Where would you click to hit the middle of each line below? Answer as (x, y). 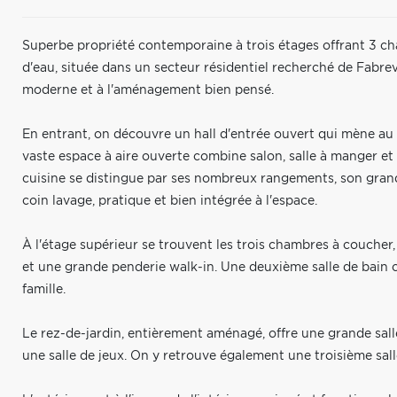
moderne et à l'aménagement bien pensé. (148, 90)
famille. (44, 290)
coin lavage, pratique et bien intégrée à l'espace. (170, 201)
